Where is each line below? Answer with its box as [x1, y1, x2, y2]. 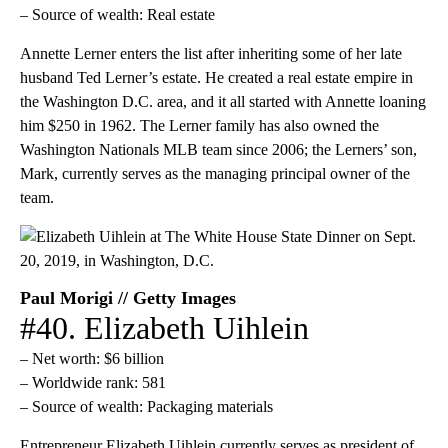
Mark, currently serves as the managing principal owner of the [20, 164, 410, 182]
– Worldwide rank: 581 [20, 373, 166, 391]
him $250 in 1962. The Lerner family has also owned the [20, 116, 379, 134]
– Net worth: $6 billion [20, 349, 164, 367]
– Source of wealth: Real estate [20, 5, 215, 23]
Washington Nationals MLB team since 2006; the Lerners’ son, [20, 140, 417, 158]
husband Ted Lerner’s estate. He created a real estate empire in [20, 68, 413, 86]
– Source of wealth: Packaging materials [20, 397, 273, 415]
